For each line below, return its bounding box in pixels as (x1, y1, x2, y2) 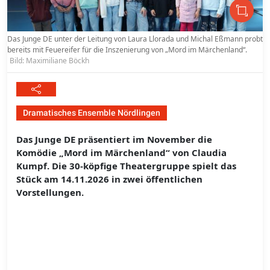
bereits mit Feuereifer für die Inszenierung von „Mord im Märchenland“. (7, 45, 247, 55)
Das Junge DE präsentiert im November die (16, 133, 212, 146)
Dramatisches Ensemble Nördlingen (23, 108, 160, 118)
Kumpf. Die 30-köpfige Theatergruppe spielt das (16, 160, 236, 172)
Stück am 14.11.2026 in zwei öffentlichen (16, 173, 202, 186)
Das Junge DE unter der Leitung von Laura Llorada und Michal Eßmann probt (7, 34, 263, 45)
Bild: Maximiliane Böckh (10, 55, 89, 66)
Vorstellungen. (16, 186, 84, 199)
